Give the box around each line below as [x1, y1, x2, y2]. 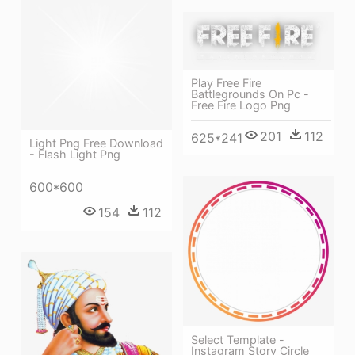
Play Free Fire [191, 76, 261, 90]
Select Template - [191, 333, 284, 346]
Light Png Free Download [29, 136, 163, 151]
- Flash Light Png [29, 147, 120, 162]
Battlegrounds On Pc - [191, 87, 309, 101]
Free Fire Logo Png [191, 98, 291, 113]
